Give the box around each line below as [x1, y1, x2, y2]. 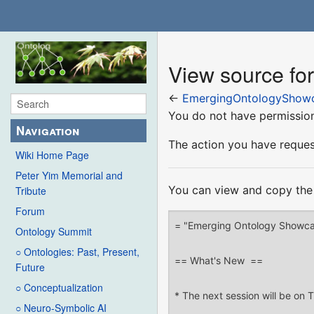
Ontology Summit [15, 224, 92, 239]
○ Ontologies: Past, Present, [15, 245, 139, 259]
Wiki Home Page [15, 148, 89, 163]
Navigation [16, 122, 80, 139]
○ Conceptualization [15, 280, 103, 295]
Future [15, 260, 45, 275]
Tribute [15, 184, 46, 198]
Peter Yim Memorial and [15, 168, 123, 183]
